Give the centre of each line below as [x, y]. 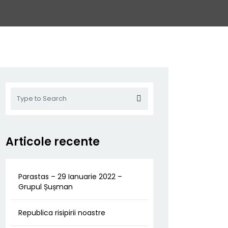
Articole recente [53, 142]
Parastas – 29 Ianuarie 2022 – [70, 177]
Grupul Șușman [46, 187]
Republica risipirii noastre [62, 213]
